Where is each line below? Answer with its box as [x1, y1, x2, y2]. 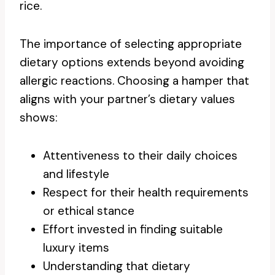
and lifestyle [43, 166, 109, 182]
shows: [20, 110, 58, 125]
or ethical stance [43, 203, 134, 219]
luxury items [43, 240, 109, 255]
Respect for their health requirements [43, 185, 249, 200]
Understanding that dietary [43, 258, 190, 274]
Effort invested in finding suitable [43, 222, 223, 237]
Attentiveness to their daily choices [43, 148, 238, 163]
